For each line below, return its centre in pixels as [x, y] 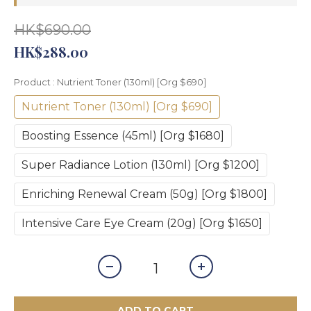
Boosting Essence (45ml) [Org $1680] [123, 135]
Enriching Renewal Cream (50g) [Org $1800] [144, 194]
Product [33, 82]
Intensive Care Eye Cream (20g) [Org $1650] [142, 223]
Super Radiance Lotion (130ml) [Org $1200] [141, 165]
